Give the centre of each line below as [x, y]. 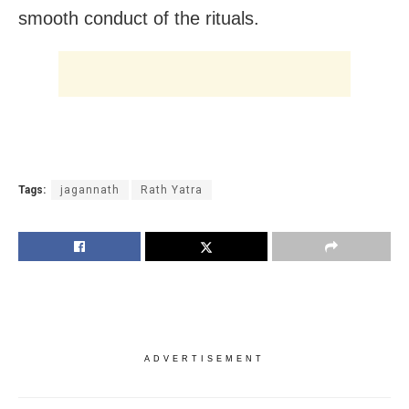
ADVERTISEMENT [204, 359]
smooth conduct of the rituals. [139, 19]
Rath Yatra [172, 190]
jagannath [90, 190]
